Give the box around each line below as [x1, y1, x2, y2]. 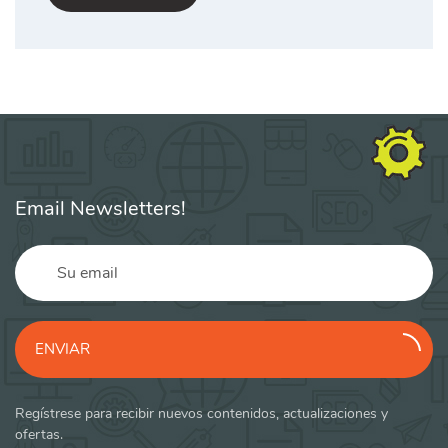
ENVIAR [35, 338, 90, 359]
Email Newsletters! [15, 194, 186, 222]
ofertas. [15, 424, 63, 444]
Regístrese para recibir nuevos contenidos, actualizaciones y [15, 403, 388, 423]
